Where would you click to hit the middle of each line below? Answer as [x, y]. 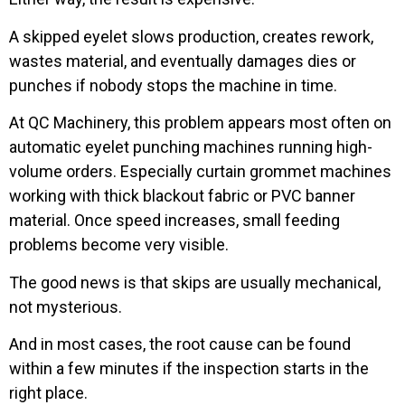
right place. [48, 392]
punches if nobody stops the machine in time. [173, 85]
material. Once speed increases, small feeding [174, 221]
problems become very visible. [119, 245]
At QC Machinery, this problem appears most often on [200, 123]
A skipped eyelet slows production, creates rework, [191, 36]
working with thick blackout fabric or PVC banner [182, 196]
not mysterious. [66, 306]
